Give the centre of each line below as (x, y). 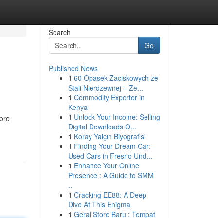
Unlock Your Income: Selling (117, 117)
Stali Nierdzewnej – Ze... (105, 88)
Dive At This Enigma (99, 204)
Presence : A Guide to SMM (111, 175)
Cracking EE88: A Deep (110, 195)
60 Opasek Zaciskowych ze (116, 78)
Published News (73, 68)
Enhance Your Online (106, 165)
